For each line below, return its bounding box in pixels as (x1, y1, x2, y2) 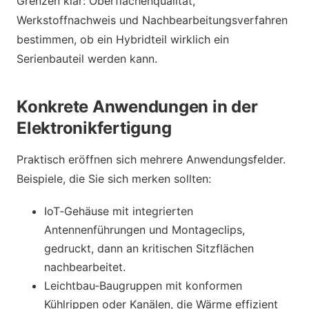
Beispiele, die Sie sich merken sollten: (17, 171, 211, 186)
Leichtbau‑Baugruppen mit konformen (44, 278, 242, 292)
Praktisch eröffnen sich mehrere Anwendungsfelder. (17, 152, 286, 166)
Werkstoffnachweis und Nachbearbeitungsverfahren (17, 12, 288, 27)
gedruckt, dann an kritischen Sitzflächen (44, 241, 254, 255)
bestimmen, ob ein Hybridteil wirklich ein (17, 32, 229, 46)
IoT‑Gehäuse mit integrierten (44, 203, 193, 218)
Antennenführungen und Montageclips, (44, 222, 245, 237)
